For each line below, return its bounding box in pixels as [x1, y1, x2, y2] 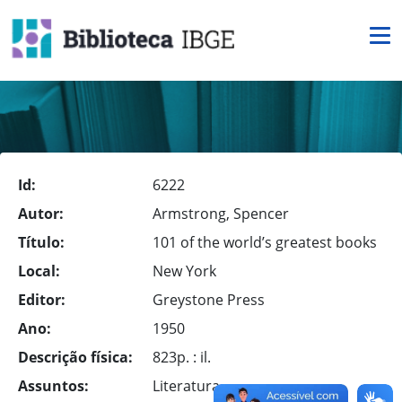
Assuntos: [18, 376, 89, 396]
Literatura [153, 376, 220, 396]
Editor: [18, 290, 66, 310]
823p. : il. [153, 347, 211, 367]
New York [153, 261, 216, 281]
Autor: [18, 204, 64, 223]
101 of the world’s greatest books [153, 232, 377, 252]
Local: [18, 261, 60, 281]
